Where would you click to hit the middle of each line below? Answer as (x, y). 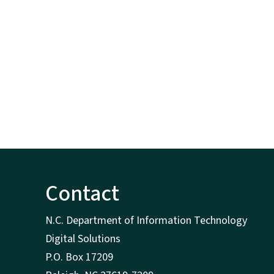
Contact (82, 194)
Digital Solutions (83, 239)
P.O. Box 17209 (79, 257)
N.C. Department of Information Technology (146, 221)
